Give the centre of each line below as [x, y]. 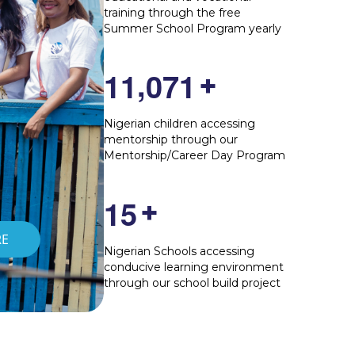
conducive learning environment [194, 267]
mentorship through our [171, 140]
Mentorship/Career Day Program [195, 156]
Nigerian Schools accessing [179, 252]
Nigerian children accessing [180, 124]
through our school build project [193, 283]
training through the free [173, 12]
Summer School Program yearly [193, 28]
